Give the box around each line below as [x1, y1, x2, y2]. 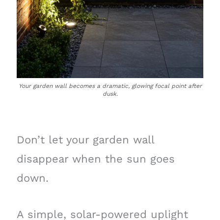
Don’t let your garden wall [16, 133, 154, 146]
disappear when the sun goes [16, 152, 175, 165]
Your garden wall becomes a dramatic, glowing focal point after [18, 82, 202, 89]
